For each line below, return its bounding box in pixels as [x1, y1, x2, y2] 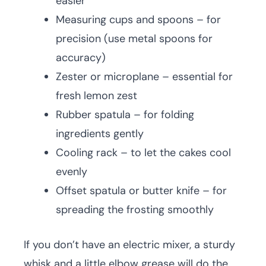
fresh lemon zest [56, 88, 137, 103]
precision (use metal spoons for [56, 31, 213, 46]
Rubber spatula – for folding [56, 107, 194, 122]
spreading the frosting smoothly [56, 202, 214, 217]
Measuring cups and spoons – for [56, 12, 221, 27]
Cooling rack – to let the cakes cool [56, 145, 231, 160]
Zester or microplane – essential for [56, 69, 233, 84]
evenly [56, 164, 87, 179]
